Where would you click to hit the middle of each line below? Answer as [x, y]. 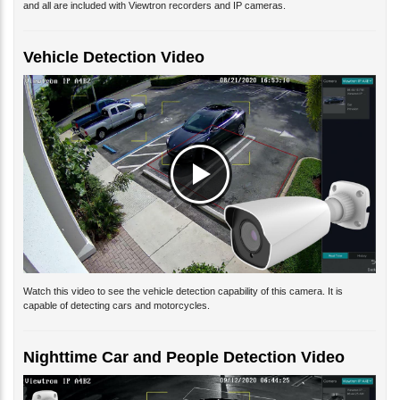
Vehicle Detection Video [114, 43]
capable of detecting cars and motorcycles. [117, 292]
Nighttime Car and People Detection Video [184, 343]
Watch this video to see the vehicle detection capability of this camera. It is [183, 277]
